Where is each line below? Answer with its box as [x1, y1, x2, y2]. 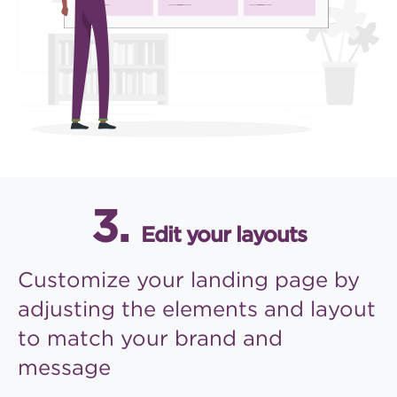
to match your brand [18, 325, 237, 352]
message [18, 354, 111, 381]
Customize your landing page [18, 267, 328, 293]
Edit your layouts [140, 222, 307, 248]
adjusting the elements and [18, 296, 304, 323]
